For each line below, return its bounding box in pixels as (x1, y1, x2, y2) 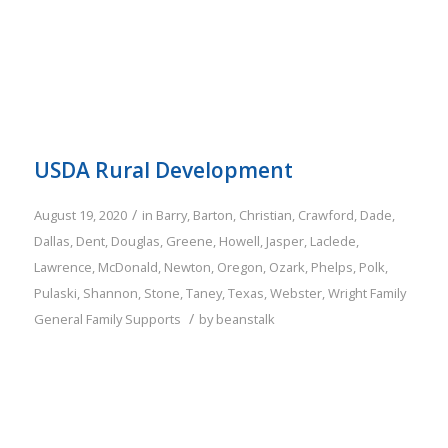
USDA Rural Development (33, 156, 293, 185)
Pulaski (33, 284, 77, 303)
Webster (269, 284, 322, 303)
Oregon (216, 258, 263, 277)
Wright (327, 284, 367, 303)
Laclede (309, 232, 356, 251)
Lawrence (33, 258, 92, 277)
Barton (192, 206, 233, 225)
